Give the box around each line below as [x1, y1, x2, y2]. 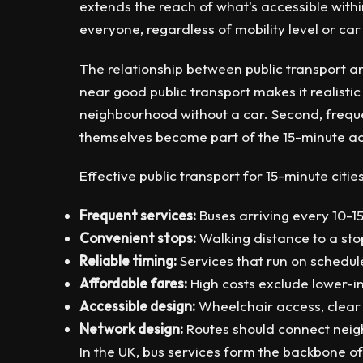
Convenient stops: [79, 228, 196, 246]
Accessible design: [79, 297, 195, 314]
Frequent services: [79, 206, 196, 224]
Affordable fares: [79, 274, 187, 292]
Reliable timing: [79, 251, 177, 269]
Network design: [79, 319, 183, 337]
